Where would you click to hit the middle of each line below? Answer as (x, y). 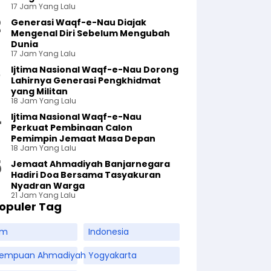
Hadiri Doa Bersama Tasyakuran (86, 175)
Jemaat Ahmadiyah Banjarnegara (91, 164)
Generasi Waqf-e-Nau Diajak (79, 22)
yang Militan (40, 91)
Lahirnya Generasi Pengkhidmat (86, 80)
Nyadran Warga (48, 186)
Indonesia (108, 232)
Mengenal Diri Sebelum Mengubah (91, 33)
